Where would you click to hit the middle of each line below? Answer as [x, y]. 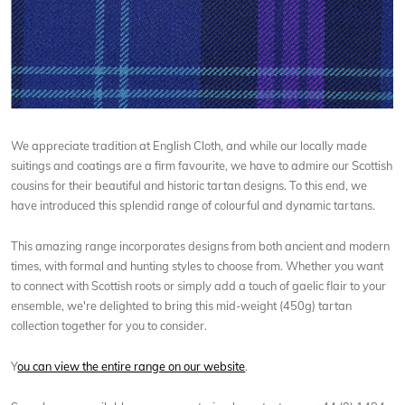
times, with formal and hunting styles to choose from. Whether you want [198, 265]
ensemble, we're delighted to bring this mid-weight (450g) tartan [182, 305]
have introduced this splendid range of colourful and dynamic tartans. [193, 205]
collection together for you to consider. [109, 325]
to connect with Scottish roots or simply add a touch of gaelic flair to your [199, 285]
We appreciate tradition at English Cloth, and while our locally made [189, 145]
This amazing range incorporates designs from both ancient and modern [201, 245]
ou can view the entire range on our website [132, 366]
